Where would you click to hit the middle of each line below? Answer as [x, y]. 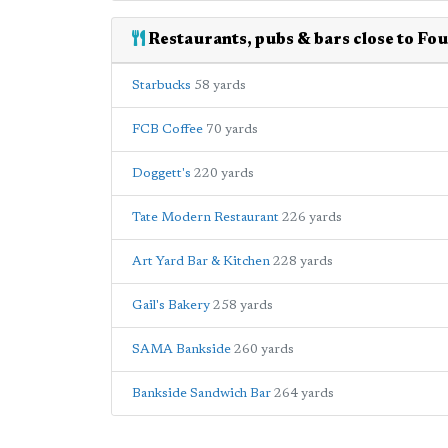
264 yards [304, 393]
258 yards [243, 305]
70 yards [232, 129]
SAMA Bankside [181, 349]
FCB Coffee [167, 129]
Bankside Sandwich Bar [201, 393]
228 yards [303, 261]
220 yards [224, 173]
